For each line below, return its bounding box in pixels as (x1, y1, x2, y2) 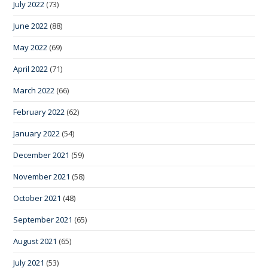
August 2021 (13, 236, 57, 247)
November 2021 (13, 171, 71, 182)
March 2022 (13, 85, 55, 96)
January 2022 (13, 128, 60, 139)
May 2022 (13, 42, 48, 53)
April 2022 (13, 63, 48, 75)
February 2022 (13, 106, 65, 118)
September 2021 (13, 214, 73, 226)
